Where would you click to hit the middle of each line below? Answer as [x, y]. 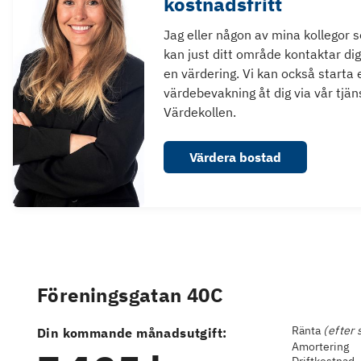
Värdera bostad [235, 157]
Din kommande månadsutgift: [132, 333]
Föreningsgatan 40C [131, 295]
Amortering [321, 346]
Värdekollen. [199, 112]
